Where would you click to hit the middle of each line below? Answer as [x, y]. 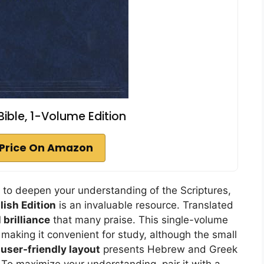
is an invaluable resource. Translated [145, 205]
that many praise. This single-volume [139, 220]
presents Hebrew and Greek [169, 249]
